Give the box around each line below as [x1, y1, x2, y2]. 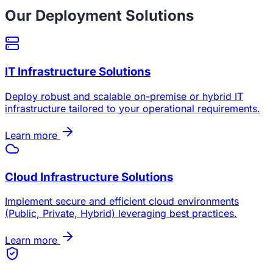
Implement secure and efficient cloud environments [5, 195, 239, 208]
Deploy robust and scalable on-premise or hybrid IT [5, 90, 243, 102]
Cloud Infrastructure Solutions [5, 169, 173, 184]
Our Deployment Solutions [5, 6, 194, 24]
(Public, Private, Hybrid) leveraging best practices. [5, 207, 237, 220]
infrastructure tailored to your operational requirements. [5, 102, 260, 115]
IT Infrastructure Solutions [5, 65, 151, 79]
